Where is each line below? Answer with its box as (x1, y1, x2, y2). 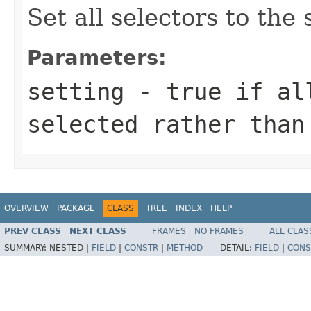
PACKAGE (57, 203, 95, 213)
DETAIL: (220, 243, 255, 253)
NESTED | (49, 243, 92, 253)
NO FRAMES (194, 226, 244, 237)
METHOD (167, 243, 203, 253)
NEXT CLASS (69, 226, 126, 237)
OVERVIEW (4, 203, 49, 213)
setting (27, 77, 124, 106)
